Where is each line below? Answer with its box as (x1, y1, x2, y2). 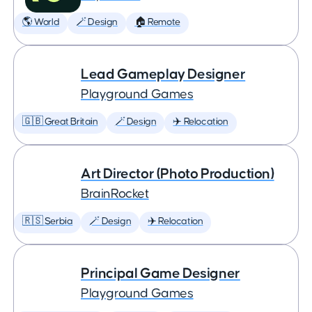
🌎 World (22, 17, 60, 27)
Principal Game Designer (81, 266, 240, 281)
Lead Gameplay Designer (81, 67, 246, 81)
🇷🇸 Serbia (22, 217, 73, 226)
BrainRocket (81, 187, 149, 201)
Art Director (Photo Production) (81, 166, 274, 181)
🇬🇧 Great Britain (22, 117, 98, 127)
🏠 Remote (134, 17, 180, 27)
